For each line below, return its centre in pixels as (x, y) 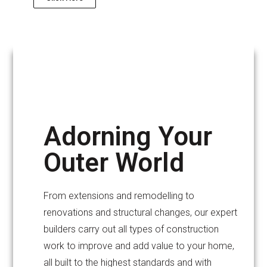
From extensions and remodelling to (119, 196)
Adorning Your (128, 136)
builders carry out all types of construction (131, 229)
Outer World (114, 163)
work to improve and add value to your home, (139, 246)
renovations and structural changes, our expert (141, 212)
